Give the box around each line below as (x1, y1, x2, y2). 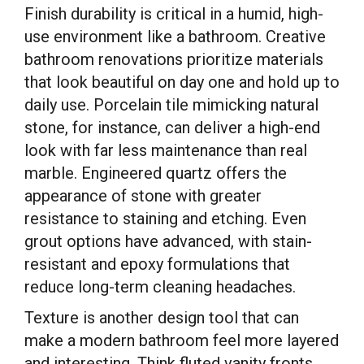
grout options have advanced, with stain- (24, 232, 312, 251)
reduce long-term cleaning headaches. (24, 277, 296, 297)
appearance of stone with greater (24, 186, 262, 206)
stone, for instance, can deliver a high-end (24, 118, 320, 137)
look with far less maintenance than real (24, 141, 307, 160)
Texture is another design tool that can (24, 308, 299, 327)
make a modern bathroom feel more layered (24, 331, 339, 350)
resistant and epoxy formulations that (24, 254, 290, 274)
